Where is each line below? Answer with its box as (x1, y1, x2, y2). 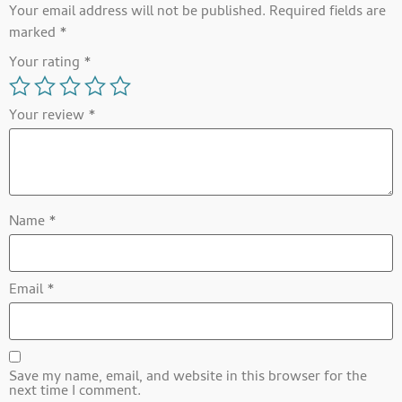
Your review (9, 105, 88, 129)
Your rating (9, 52, 83, 76)
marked (9, 22, 59, 47)
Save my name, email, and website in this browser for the (9, 366, 367, 390)
